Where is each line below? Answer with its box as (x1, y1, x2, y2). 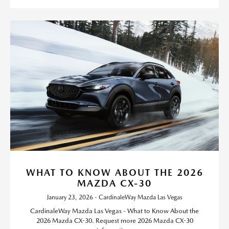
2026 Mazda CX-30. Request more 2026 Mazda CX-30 (36, 217, 193, 224)
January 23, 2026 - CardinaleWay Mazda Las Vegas (47, 194, 182, 201)
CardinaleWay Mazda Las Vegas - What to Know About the (30, 207, 199, 215)
